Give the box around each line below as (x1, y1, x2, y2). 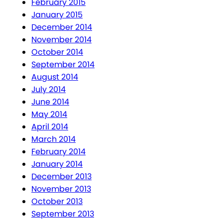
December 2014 (31, 21, 92, 33)
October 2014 (31, 46, 83, 58)
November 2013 (31, 183, 91, 195)
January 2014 (31, 158, 83, 170)
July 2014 (31, 84, 66, 96)
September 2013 (31, 208, 94, 220)
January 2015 (31, 9, 83, 21)
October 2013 (31, 196, 83, 208)
